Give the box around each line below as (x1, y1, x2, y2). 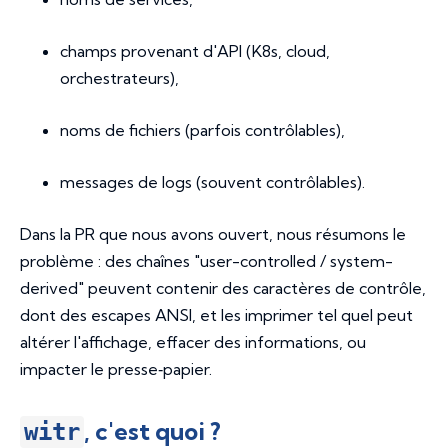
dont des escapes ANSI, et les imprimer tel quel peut (20, 305, 413, 326)
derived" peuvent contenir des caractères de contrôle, (20, 278, 426, 299)
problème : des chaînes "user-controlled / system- (20, 251, 393, 272)
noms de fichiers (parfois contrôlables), (60, 120, 345, 141)
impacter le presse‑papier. (20, 359, 212, 380)
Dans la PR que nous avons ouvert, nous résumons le (20, 224, 406, 245)
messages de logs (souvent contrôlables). (60, 172, 365, 193)
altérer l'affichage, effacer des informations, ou (20, 332, 366, 353)
